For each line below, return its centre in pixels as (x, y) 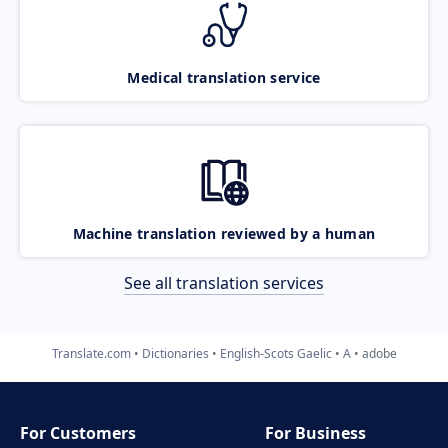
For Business (316, 433)
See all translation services (224, 282)
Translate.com (91, 353)
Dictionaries (175, 353)
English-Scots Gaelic (275, 353)
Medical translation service (224, 77)
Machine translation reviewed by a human (224, 233)
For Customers (78, 433)
